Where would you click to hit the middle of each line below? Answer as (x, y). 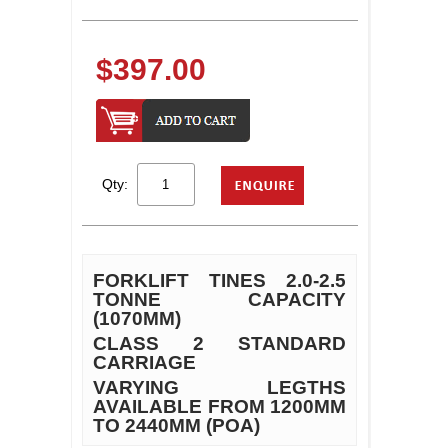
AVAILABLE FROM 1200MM (219, 406)
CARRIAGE (144, 362)
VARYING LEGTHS (219, 387)
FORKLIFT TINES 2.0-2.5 (219, 280)
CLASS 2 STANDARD (219, 343)
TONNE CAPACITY (219, 299)
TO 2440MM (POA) (178, 425)
